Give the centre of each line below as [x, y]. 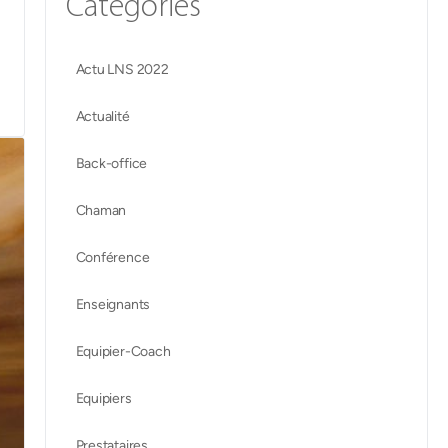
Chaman [101, 210]
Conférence [112, 257]
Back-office [111, 163]
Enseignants [113, 304]
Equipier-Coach [123, 351]
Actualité [102, 116]
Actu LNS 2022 [122, 69]
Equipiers [103, 398]
